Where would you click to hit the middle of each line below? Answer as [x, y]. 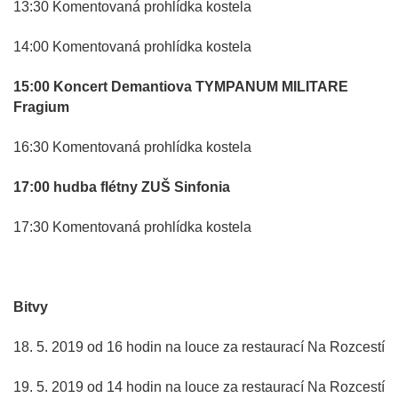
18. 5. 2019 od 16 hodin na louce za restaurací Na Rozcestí [199, 346]
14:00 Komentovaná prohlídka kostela [132, 46]
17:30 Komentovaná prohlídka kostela [132, 227]
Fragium [41, 107]
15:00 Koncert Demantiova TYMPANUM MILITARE [181, 86]
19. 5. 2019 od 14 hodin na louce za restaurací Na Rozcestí [199, 386]
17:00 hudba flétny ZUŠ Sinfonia [122, 187]
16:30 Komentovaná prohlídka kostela [132, 147]
